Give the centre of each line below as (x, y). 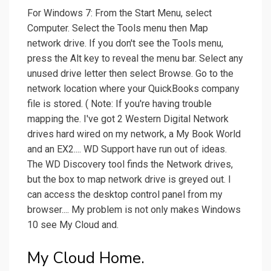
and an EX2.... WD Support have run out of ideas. (127, 149)
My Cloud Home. (86, 258)
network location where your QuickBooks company (133, 89)
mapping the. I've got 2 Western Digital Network (128, 119)
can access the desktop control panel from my (125, 195)
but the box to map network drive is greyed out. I (129, 180)
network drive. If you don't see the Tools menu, (125, 44)
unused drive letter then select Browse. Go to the (130, 74)
